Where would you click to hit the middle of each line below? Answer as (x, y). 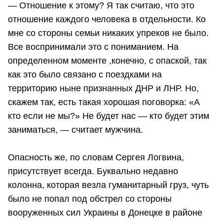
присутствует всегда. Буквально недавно (93, 171)
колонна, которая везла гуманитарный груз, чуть (108, 185)
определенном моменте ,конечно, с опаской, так (107, 60)
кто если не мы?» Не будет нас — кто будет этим (109, 116)
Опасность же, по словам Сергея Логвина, (96, 157)
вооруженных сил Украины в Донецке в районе (105, 212)
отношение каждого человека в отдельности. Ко (107, 19)
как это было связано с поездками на (85, 74)
